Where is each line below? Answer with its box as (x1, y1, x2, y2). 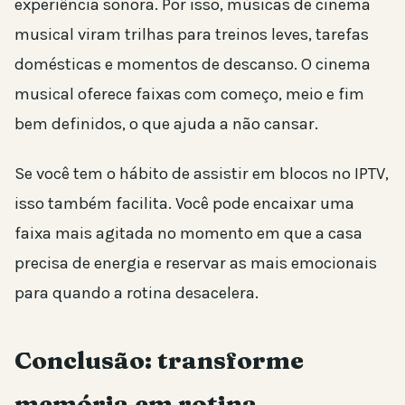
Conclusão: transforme (14, 345, 304, 376)
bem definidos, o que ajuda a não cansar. (14, 114, 318, 135)
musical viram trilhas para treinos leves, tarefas (14, 24, 369, 45)
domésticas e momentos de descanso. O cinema (14, 54, 371, 75)
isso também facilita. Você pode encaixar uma (14, 193, 354, 214)
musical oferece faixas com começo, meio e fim (14, 84, 364, 105)
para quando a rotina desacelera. (14, 283, 259, 304)
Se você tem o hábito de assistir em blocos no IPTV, (14, 164, 389, 184)
